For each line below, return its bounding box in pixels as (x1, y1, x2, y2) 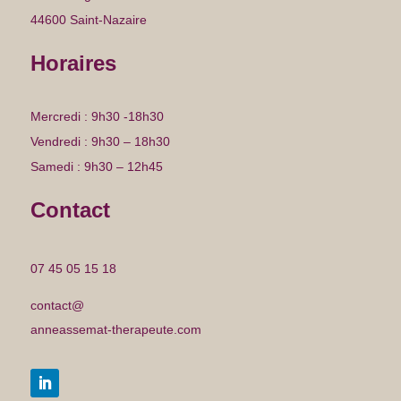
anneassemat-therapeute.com (30, 322, 201, 337)
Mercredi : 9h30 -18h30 (30, 109, 164, 124)
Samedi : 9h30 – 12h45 (30, 159, 163, 175)
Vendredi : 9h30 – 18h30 (30, 134, 170, 149)
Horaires (30, 51, 116, 76)
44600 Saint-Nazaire (30, 13, 147, 28)
